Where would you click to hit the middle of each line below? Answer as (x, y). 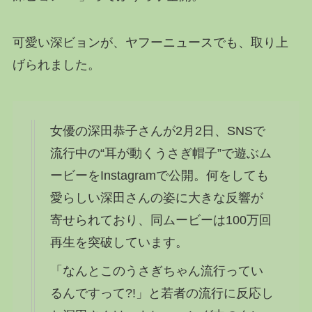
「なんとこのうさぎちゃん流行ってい (156, 271)
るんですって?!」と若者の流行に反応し (162, 294)
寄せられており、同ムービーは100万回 (161, 220)
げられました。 (56, 65)
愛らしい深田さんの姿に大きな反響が (156, 198)
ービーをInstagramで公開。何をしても (159, 176)
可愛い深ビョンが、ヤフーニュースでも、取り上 (150, 43)
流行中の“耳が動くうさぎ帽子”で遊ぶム (161, 154)
